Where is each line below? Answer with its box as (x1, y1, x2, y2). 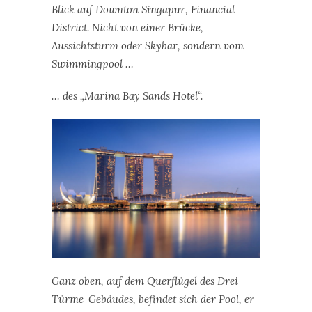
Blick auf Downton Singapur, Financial (52, 2, 235, 16)
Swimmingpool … (52, 56, 134, 70)
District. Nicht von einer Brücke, (52, 20, 203, 34)
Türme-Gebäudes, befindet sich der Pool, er (52, 292, 254, 306)
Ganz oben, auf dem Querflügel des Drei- (52, 274, 243, 288)
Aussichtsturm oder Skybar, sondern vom (52, 38, 244, 52)
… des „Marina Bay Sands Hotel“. (52, 88, 203, 102)
